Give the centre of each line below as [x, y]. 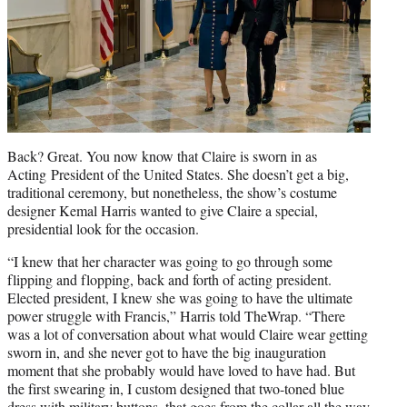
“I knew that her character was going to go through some [170, 261]
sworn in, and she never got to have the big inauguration [167, 352]
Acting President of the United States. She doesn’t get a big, [178, 174]
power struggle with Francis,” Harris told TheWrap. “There [176, 315]
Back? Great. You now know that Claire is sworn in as [162, 155]
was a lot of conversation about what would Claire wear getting [188, 333]
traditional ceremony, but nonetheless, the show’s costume [172, 192]
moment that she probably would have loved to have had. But [181, 370]
